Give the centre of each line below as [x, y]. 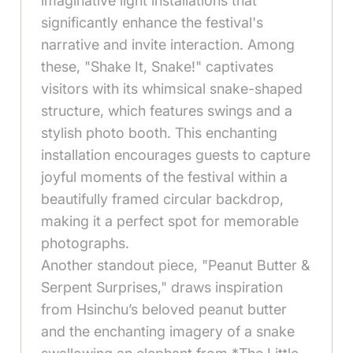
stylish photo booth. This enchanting [160, 133]
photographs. [85, 243]
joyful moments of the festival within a [165, 177]
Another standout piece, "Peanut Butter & [176, 266]
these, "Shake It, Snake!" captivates [158, 67]
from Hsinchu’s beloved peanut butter [164, 310]
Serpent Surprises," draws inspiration [162, 288]
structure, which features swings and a [167, 111]
